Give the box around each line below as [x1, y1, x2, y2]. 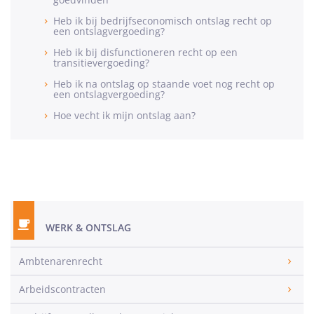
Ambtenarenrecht [19, 254, 102, 268]
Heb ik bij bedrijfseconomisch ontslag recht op [53, 14, 272, 27]
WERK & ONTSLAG [46, 221, 131, 234]
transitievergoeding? [53, 56, 149, 69]
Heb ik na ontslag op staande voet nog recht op [53, 77, 275, 90]
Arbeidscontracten [19, 282, 106, 296]
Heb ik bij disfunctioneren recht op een [53, 46, 238, 59]
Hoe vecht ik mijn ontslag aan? [53, 109, 196, 122]
